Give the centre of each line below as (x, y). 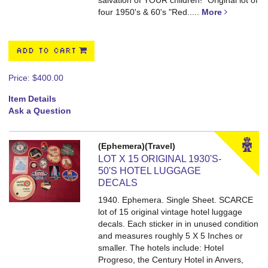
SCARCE (236, 200)
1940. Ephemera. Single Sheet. (159, 200)
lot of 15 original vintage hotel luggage (170, 212)
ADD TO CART (46, 51)
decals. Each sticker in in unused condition (179, 224)
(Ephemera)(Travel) (137, 146)
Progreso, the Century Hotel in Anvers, (171, 260)
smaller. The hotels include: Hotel (161, 248)
